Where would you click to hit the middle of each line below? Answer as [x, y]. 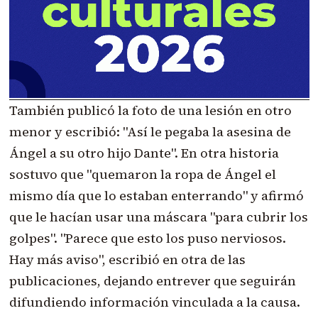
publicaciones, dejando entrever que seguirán [152, 281]
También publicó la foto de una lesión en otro [150, 111]
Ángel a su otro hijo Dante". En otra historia [144, 153]
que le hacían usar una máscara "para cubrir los [158, 217]
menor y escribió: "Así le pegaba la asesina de [150, 132]
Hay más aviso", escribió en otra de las [127, 260]
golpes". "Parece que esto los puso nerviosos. [147, 238]
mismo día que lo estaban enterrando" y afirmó [156, 196]
